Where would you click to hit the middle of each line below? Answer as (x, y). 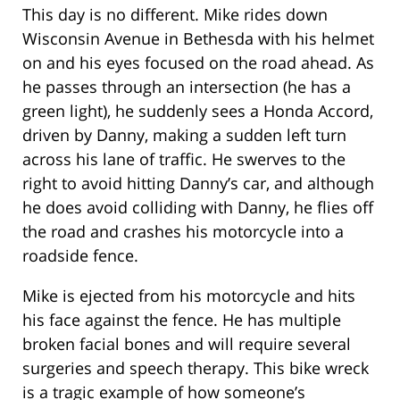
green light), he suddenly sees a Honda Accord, (198, 111)
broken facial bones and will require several (187, 344)
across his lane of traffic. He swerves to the (184, 159)
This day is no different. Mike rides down (175, 15)
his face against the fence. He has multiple (182, 320)
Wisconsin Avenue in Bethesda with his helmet (198, 39)
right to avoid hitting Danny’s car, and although (198, 183)
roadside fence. (80, 256)
